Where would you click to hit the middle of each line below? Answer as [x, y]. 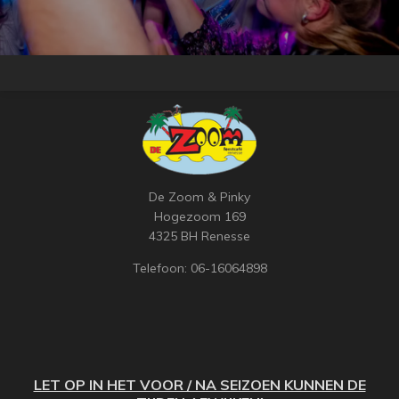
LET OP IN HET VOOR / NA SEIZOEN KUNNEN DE [199, 385]
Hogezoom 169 [199, 217]
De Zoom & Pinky [199, 197]
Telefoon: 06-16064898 [199, 269]
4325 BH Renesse [199, 236]
